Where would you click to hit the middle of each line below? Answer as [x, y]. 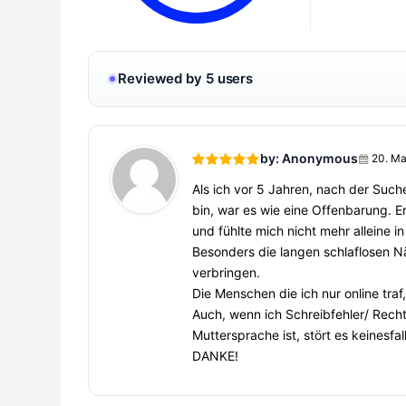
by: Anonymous [309, 158]
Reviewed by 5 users [186, 78]
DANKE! [215, 356]
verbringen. [226, 272]
